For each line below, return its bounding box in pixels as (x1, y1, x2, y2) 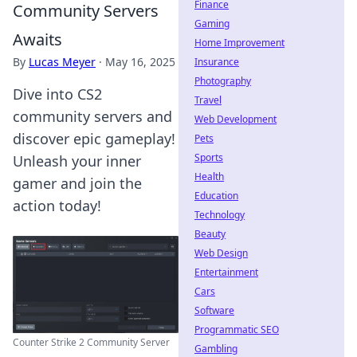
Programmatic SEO (194, 323, 279, 336)
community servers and (13, 107, 172, 126)
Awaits (13, 29, 62, 50)
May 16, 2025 (105, 54, 175, 69)
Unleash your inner (13, 151, 141, 171)
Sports (194, 151, 223, 164)
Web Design (194, 246, 248, 260)
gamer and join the (13, 174, 142, 193)
